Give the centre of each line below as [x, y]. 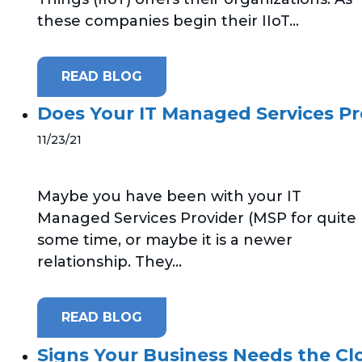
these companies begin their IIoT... [168, 21]
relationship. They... [109, 262]
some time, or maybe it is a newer [165, 240]
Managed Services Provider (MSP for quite [197, 219]
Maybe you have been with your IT [169, 197]
